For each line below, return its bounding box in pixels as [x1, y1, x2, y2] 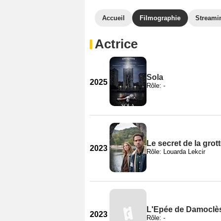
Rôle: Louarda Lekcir [147, 147, 205, 155]
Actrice [95, 37, 138, 51]
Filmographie [140, 14, 181, 22]
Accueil [102, 14, 125, 22]
